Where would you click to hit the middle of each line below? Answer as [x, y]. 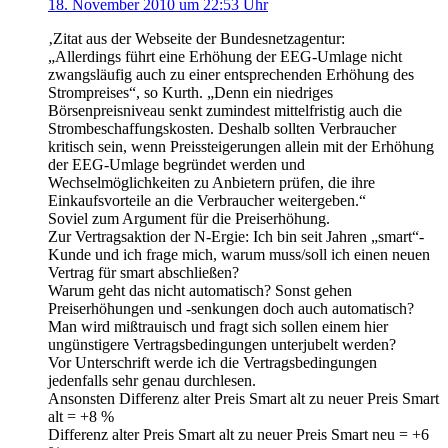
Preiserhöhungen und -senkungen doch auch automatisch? [231, 308]
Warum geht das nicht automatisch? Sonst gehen [200, 290]
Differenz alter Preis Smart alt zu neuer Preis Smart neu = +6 [238, 434]
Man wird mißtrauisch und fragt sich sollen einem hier [218, 326]
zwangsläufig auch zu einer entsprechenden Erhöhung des [231, 74]
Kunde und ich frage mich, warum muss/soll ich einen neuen [239, 254]
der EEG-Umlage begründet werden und [176, 164]
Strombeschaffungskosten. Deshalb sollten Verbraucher [222, 128]
